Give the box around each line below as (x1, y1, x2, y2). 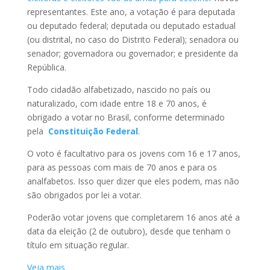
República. (27, 61, 66, 74)
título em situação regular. (27, 239, 129, 251)
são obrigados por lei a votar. (27, 189, 142, 201)
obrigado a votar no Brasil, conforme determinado (27, 111, 225, 124)
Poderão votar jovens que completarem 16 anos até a (27, 212, 240, 224)
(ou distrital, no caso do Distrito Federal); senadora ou (27, 34, 239, 46)
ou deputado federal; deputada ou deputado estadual (27, 20, 236, 32)
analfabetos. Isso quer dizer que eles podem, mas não (27, 175, 239, 187)
